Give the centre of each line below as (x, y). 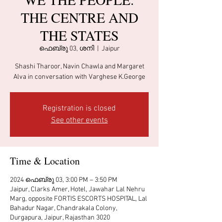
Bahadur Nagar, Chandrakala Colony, (63, 208)
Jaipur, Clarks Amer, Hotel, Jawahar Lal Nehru (77, 190)
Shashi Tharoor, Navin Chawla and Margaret (79, 67)
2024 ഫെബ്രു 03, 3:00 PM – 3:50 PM (64, 180)
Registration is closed (79, 109)
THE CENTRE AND (79, 17)
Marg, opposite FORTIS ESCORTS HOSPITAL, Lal (79, 199)
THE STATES (79, 35)
